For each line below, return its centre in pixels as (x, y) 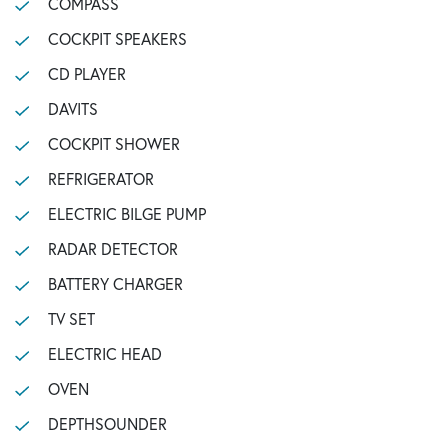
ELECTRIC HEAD (104, 353)
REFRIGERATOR (100, 178)
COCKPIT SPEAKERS (117, 38)
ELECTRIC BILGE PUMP (126, 213)
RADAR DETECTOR (112, 248)
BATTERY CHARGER (115, 283)
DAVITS (72, 108)
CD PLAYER (86, 73)
